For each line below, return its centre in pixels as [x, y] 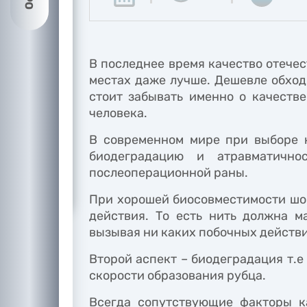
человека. [118, 113]
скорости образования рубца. [177, 275]
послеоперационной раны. [169, 173]
